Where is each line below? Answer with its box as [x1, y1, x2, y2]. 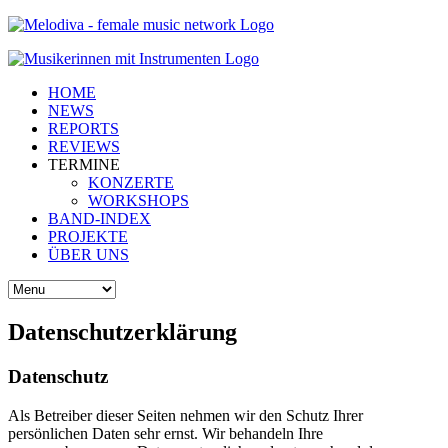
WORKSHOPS [88, 192, 189, 209]
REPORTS [48, 120, 119, 137]
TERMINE [48, 156, 120, 173]
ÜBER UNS [48, 246, 129, 263]
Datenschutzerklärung [8, 318, 237, 345]
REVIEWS [48, 138, 120, 155]
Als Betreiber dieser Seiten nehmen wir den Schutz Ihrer [8, 406, 363, 424]
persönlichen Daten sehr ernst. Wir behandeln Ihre [8, 424, 323, 442]
